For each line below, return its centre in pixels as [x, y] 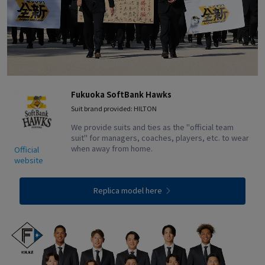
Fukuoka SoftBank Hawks [121, 94]
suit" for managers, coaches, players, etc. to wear [160, 137]
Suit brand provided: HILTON [114, 108]
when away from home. [112, 148]
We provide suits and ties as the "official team [152, 127]
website [29, 160]
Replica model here [127, 190]
